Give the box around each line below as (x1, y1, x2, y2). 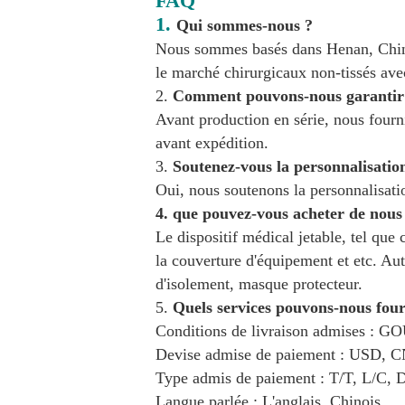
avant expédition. (155, 134, 268, 152)
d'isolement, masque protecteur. (155, 275, 363, 293)
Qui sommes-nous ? (176, 16, 313, 34)
